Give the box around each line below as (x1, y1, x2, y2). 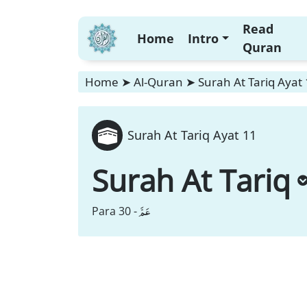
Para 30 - (92, 204, 137, 219)
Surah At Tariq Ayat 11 (127, 127, 256, 143)
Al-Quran (134, 74, 183, 90)
